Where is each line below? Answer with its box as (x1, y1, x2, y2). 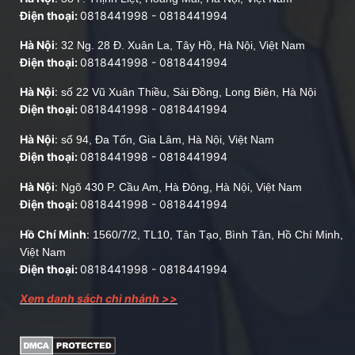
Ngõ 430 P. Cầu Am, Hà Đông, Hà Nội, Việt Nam (61, 180, 302, 193)
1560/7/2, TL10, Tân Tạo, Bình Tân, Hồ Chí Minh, (93, 227, 343, 241)
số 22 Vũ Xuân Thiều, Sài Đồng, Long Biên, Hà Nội (61, 85, 316, 98)
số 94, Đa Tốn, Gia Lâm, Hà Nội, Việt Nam (61, 132, 274, 146)
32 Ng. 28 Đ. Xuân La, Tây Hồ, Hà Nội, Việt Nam (61, 38, 305, 52)
